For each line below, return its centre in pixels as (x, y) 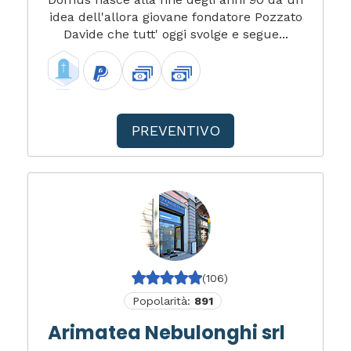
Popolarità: (163, 301)
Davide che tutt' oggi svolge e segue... (175, 34)
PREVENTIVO (175, 130)
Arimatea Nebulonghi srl (166, 333)
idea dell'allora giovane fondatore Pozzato (175, 17)
